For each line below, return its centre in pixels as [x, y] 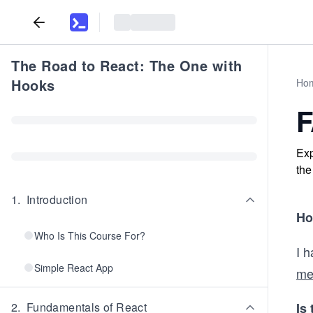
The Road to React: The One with [127, 65]
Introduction [57, 199]
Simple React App [74, 268]
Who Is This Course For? [90, 235]
